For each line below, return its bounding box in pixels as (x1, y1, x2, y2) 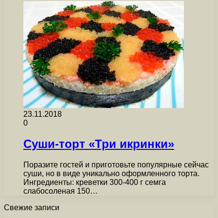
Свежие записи (4, 203, 59, 212)
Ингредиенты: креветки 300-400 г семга (23, 178, 166, 186)
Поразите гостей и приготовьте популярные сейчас (23, 160, 209, 169)
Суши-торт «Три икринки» (23, 137, 174, 150)
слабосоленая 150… (23, 186, 98, 195)
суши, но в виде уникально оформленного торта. (23, 169, 200, 178)
